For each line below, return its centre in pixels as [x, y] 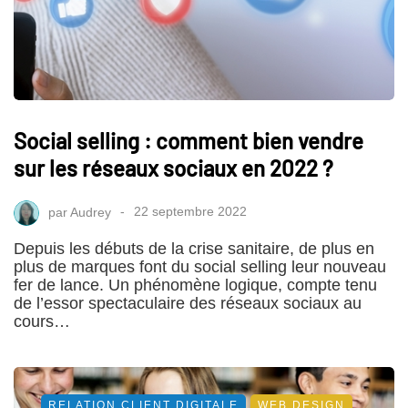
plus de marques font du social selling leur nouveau [200, 266]
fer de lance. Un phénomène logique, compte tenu [195, 285]
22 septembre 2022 [190, 212]
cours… [42, 321]
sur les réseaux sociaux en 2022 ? [173, 168]
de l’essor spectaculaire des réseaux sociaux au [188, 303]
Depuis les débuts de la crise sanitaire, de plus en [194, 248]
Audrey [91, 212]
